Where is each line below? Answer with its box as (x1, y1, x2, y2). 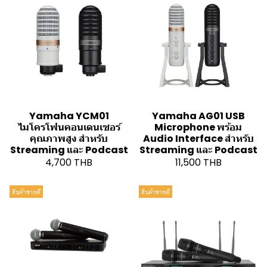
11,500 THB (175, 156, 222, 170)
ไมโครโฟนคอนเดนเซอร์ (17, 120, 120, 135)
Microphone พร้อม (154, 120, 242, 135)
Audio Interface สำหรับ (142, 132, 254, 146)
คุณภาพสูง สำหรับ (30, 132, 108, 146)
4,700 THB (45, 156, 92, 170)
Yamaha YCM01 (29, 109, 109, 123)
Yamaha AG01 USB (151, 109, 245, 123)
